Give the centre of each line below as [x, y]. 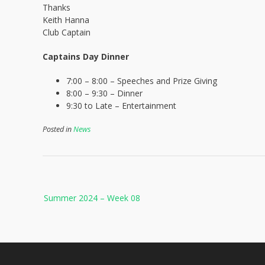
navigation [74, 204]
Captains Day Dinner [86, 56]
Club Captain [67, 32]
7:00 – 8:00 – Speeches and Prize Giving [142, 81]
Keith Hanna [66, 20]
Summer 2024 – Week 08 [92, 198]
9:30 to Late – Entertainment [121, 106]
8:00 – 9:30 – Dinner [104, 93]
